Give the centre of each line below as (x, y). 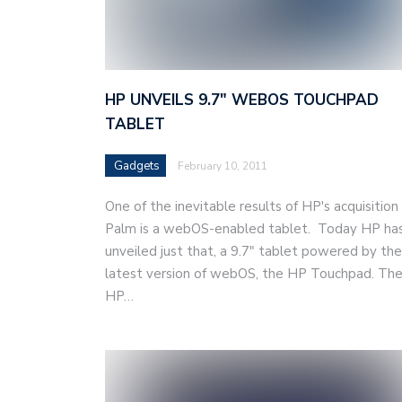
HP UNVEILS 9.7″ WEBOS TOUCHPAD (242, 100)
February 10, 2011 (223, 166)
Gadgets (137, 166)
